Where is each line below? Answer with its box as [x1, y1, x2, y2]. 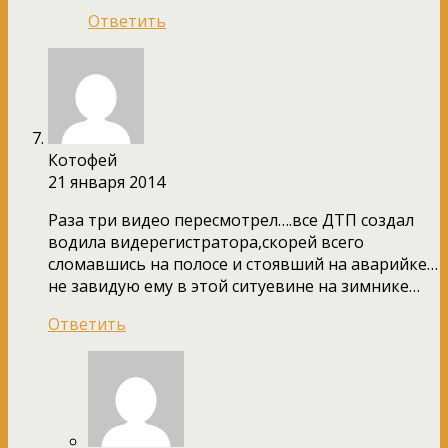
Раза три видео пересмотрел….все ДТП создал [48, 208, 414, 231]
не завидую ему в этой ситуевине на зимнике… [48, 274, 420, 297]
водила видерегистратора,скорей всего [48, 230, 364, 253]
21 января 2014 [48, 170, 165, 193]
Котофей [48, 148, 117, 171]
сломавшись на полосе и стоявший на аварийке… [48, 252, 438, 275]
